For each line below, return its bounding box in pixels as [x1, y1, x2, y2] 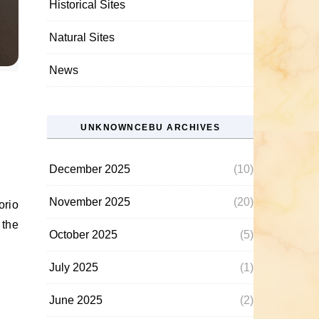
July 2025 [49, 261, 98, 273]
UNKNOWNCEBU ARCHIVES [80, 122, 220, 132]
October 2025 [49, 229, 117, 241]
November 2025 [49, 196, 130, 208]
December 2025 [49, 163, 130, 175]
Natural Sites [49, 31, 115, 43]
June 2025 [49, 294, 103, 306]
